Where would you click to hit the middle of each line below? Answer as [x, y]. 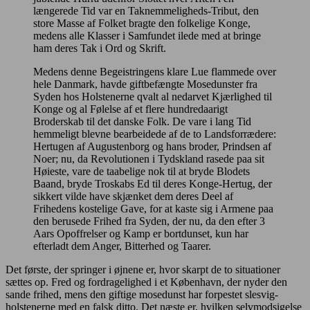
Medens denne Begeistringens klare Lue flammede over [155, 71]
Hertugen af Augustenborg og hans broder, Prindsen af [152, 146]
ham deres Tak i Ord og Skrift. [100, 48]
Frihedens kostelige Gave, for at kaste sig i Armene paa [153, 208]
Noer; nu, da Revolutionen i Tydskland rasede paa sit [149, 158]
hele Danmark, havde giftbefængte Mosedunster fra [145, 84]
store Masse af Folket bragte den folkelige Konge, [142, 23]
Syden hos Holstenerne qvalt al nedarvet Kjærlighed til [153, 96]
